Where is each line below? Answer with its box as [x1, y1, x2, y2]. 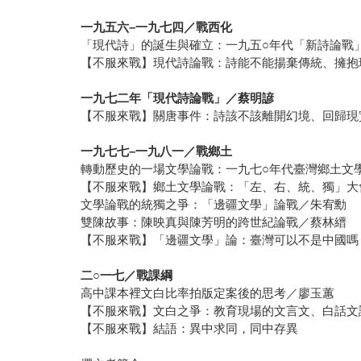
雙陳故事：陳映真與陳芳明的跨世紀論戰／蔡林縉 [81, 214, 347, 229]
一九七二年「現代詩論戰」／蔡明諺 [81, 90, 275, 105]
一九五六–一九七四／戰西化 [81, 19, 233, 34]
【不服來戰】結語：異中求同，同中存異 [81, 321, 299, 335]
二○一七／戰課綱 [81, 268, 173, 282]
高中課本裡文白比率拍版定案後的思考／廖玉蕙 [81, 285, 335, 300]
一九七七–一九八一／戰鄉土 [81, 143, 233, 158]
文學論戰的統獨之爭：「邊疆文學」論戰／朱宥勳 [81, 197, 347, 211]
